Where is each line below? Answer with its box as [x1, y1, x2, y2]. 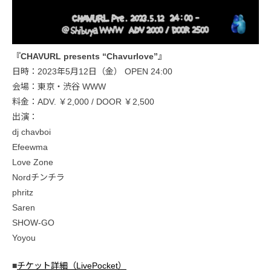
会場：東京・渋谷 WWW [12, 81, 106, 91]
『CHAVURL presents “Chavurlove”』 [12, 51, 166, 61]
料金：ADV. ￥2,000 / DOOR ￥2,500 [12, 96, 154, 106]
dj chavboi [12, 126, 51, 137]
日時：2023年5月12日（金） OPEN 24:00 [12, 66, 172, 76]
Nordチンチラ [12, 172, 65, 182]
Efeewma [12, 142, 48, 152]
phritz [12, 187, 33, 197]
